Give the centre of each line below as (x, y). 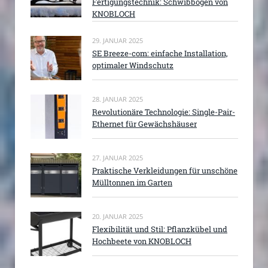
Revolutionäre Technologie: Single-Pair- (164, 112)
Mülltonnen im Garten (132, 183)
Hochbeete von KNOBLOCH (142, 241)
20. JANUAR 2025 (118, 217)
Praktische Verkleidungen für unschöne (165, 171)
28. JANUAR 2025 (118, 99)
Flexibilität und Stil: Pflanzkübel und (160, 229)
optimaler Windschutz (133, 65)
